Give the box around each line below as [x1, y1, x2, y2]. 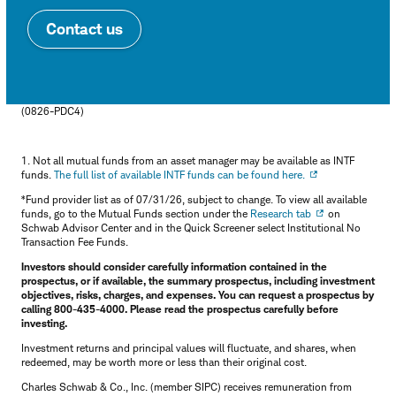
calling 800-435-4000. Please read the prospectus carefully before [21, 301, 339, 316]
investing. [21, 316, 67, 330]
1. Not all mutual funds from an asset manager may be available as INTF [21, 153, 354, 167]
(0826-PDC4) [21, 103, 84, 118]
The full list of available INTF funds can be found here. [54, 167, 305, 181]
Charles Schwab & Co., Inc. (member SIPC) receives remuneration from [21, 379, 352, 393]
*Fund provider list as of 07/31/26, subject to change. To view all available [21, 192, 367, 206]
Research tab [250, 206, 311, 220]
